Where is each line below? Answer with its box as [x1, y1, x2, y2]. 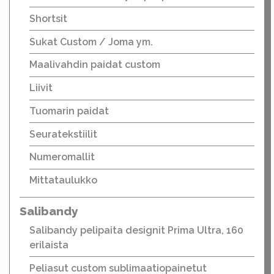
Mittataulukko [29, 174, 97, 187]
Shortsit [29, 12, 67, 24]
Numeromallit [29, 151, 95, 163]
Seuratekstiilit [29, 128, 97, 140]
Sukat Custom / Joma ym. [29, 35, 153, 48]
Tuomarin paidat [29, 105, 109, 117]
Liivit [29, 82, 53, 94]
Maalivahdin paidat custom [29, 59, 160, 71]
